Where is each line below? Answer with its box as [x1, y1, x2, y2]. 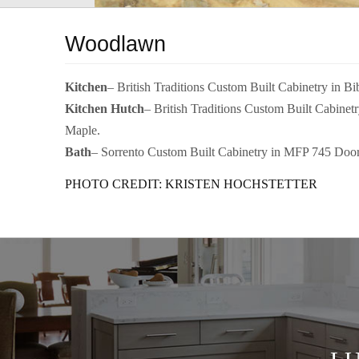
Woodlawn [64, 31, 166, 56]
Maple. [64, 123, 100, 137]
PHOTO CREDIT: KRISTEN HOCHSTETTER [64, 177, 317, 191]
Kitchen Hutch [64, 102, 144, 115]
